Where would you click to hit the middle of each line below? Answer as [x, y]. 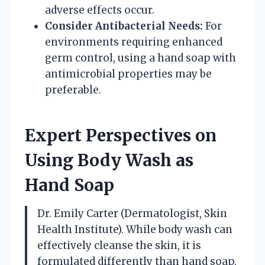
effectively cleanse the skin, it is [119, 245]
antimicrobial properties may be [128, 74]
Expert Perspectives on [121, 135]
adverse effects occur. [100, 10]
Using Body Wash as [109, 160]
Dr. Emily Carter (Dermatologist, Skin [132, 213]
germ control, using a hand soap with [140, 58]
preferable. [73, 90]
